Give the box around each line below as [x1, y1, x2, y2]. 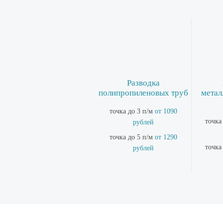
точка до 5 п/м [110, 133, 155, 141]
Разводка [127, 78, 160, 88]
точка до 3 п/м [110, 108, 155, 115]
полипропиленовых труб [99, 88, 188, 98]
